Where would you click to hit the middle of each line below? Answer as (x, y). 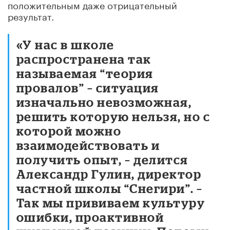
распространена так (84, 59)
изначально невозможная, (104, 102)
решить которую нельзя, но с (113, 116)
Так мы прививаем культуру (111, 202)
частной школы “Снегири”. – (110, 188)
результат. (31, 15)
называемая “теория (85, 73)
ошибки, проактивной (90, 217)
